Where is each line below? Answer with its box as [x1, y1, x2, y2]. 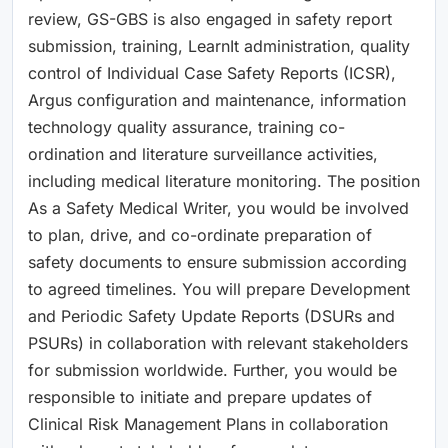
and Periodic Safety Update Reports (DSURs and [28, 305, 395, 326]
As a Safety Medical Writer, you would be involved [28, 197, 409, 218]
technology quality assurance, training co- [28, 116, 345, 137]
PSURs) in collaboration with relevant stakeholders [28, 332, 408, 353]
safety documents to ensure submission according [28, 251, 407, 272]
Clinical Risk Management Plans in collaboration [28, 413, 388, 434]
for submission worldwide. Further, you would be [28, 359, 397, 380]
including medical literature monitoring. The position [28, 170, 420, 191]
